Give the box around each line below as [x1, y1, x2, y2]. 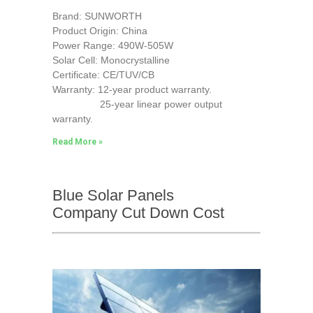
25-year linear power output [52, 98, 222, 110]
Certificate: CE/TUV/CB [52, 68, 154, 80]
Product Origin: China [52, 24, 147, 36]
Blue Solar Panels [52, 186, 174, 204]
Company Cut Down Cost [52, 203, 224, 221]
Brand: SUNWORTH [52, 10, 142, 22]
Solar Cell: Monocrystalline [52, 54, 170, 66]
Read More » [52, 136, 103, 147]
